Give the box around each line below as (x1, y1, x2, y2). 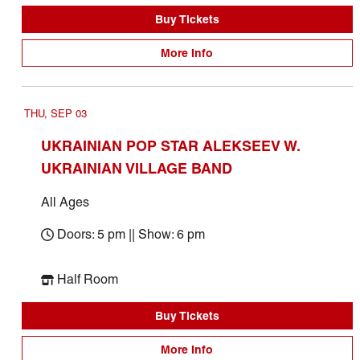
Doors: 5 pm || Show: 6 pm (56, 227, 205, 242)
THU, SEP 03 (23, 108, 87, 120)
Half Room (56, 272, 118, 287)
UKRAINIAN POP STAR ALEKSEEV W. (40, 137, 300, 155)
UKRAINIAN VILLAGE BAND (40, 159, 232, 178)
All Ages (40, 194, 89, 210)
